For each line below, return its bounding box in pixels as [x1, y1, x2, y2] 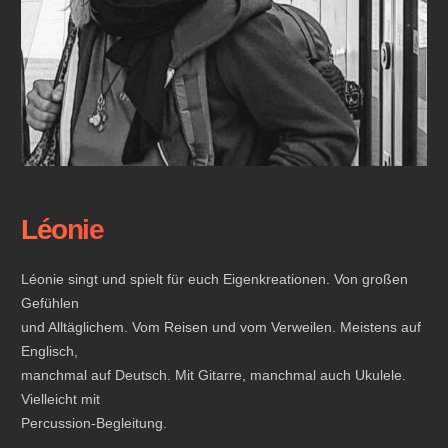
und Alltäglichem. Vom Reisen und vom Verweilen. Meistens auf [21, 318, 421, 335]
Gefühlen [21, 294, 79, 311]
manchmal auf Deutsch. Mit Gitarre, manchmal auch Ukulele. [21, 366, 406, 383]
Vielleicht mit [21, 390, 100, 407]
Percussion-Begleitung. [21, 414, 167, 431]
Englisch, [21, 342, 78, 359]
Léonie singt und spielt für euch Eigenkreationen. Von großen [21, 270, 408, 287]
